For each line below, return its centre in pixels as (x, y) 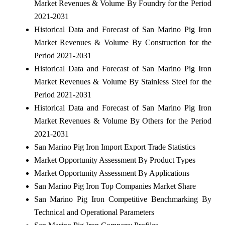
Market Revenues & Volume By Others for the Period (123, 121)
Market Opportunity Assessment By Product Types (115, 160)
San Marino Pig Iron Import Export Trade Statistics (115, 147)
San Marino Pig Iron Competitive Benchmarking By (123, 199)
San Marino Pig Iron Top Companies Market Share (115, 186)
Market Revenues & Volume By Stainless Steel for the (123, 81)
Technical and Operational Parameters (94, 212)
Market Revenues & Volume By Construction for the (123, 42)
